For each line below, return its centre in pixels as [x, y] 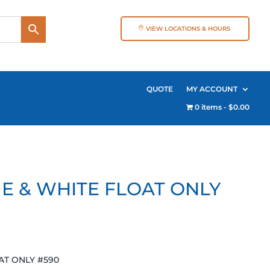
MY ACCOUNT [212, 89]
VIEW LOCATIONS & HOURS [188, 28]
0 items [209, 107]
